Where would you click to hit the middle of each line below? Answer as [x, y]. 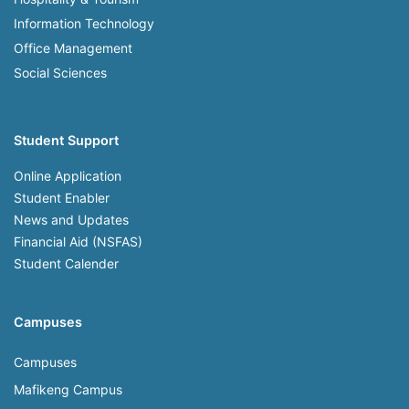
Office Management [73, 47]
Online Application [68, 175]
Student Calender [66, 263]
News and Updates [71, 219]
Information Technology [84, 23]
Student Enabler [62, 197]
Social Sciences [60, 72]
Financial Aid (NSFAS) [78, 241]
